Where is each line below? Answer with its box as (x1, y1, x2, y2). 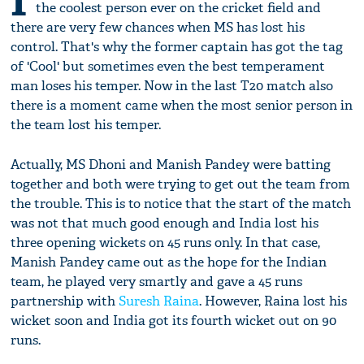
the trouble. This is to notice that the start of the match (11, 195, 352, 213)
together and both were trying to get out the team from (11, 175, 351, 193)
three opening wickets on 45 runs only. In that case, (11, 234, 321, 252)
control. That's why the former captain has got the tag (11, 38, 344, 56)
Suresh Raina (119, 292, 200, 310)
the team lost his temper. (11, 116, 162, 134)
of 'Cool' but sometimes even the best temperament (11, 58, 326, 76)
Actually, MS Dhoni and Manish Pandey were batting (11, 156, 331, 174)
